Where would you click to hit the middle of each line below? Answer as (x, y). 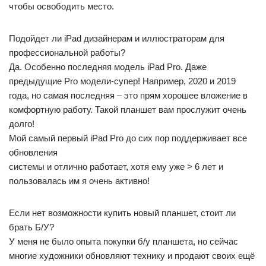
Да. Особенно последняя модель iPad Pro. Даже (108, 67)
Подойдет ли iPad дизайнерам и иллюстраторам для (117, 38)
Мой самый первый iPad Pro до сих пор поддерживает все (128, 138)
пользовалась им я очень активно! (79, 181)
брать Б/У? (31, 227)
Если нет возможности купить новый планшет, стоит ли (122, 213)
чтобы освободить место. (61, 6)
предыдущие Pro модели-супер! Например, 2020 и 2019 (122, 81)
